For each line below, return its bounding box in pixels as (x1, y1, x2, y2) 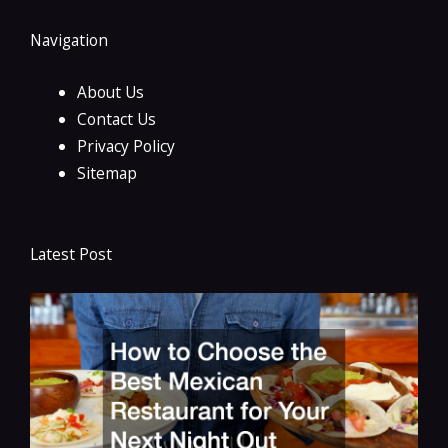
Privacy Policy (76, 135, 175, 158)
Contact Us (76, 108, 156, 131)
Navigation (30, 29, 108, 52)
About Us (76, 81, 144, 104)
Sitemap (76, 162, 137, 185)
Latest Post (30, 243, 112, 266)
